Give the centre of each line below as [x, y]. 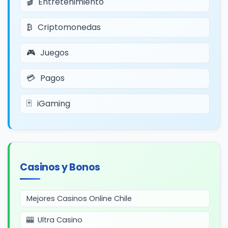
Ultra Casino [60, 220]
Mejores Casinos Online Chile [79, 198]
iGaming [54, 104]
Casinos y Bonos [60, 167]
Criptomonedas [69, 27]
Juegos [54, 53]
